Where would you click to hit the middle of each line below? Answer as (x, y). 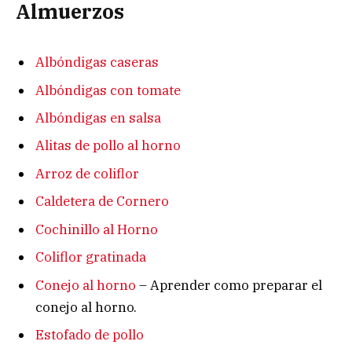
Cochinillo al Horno (97, 229)
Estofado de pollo (90, 335)
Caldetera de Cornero (102, 202)
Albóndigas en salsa (98, 117)
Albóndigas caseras (97, 62)
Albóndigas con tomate (108, 90)
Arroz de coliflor (87, 173)
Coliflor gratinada (91, 257)
